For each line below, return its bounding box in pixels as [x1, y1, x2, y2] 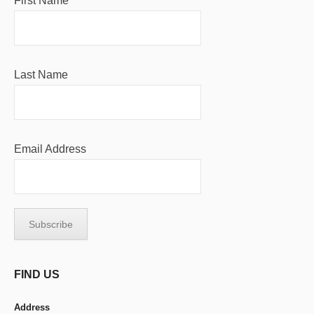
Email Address [14, 143, 86, 155]
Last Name [14, 69, 68, 81]
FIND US [14, 268, 60, 280]
